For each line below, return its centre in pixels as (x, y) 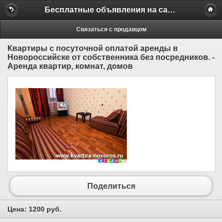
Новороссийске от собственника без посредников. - (111, 57)
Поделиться (111, 186)
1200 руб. (45, 209)
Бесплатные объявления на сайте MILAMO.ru (171, 9)
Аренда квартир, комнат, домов (70, 66)
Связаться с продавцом (111, 29)
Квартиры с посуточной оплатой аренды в (93, 48)
